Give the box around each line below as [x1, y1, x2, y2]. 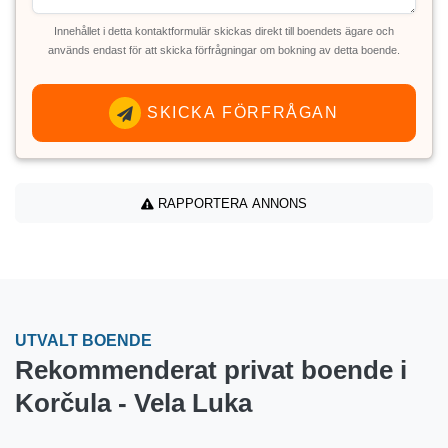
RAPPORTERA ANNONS [154, 195, 307, 211]
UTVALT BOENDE [15, 332, 152, 350]
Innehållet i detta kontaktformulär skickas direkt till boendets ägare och [54, 25, 394, 38]
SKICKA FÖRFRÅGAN [141, 104, 339, 122]
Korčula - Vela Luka [15, 389, 252, 418]
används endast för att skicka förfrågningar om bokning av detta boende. [48, 44, 400, 57]
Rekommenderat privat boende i [15, 356, 407, 385]
